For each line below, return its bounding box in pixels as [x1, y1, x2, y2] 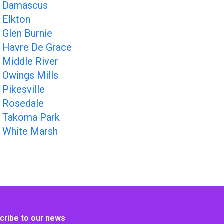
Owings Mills [2, 69, 58, 81]
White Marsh [2, 125, 58, 137]
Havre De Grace [2, 41, 72, 53]
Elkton [2, 13, 30, 25]
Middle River [2, 55, 58, 67]
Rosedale [2, 97, 44, 109]
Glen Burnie [2, 27, 52, 39]
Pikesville [2, 83, 45, 95]
